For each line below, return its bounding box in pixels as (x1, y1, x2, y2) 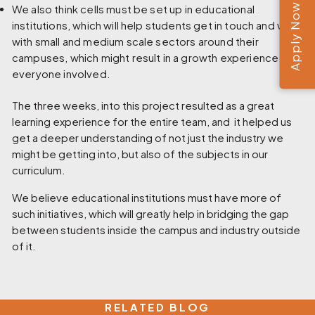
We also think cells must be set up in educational (12, 3, 255, 16)
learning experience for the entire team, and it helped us (12, 115, 292, 128)
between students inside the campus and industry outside (12, 223, 301, 236)
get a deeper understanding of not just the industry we (12, 131, 284, 144)
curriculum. (12, 163, 66, 176)
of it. (12, 239, 37, 252)
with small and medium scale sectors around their (12, 35, 259, 49)
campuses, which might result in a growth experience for (12, 51, 297, 65)
